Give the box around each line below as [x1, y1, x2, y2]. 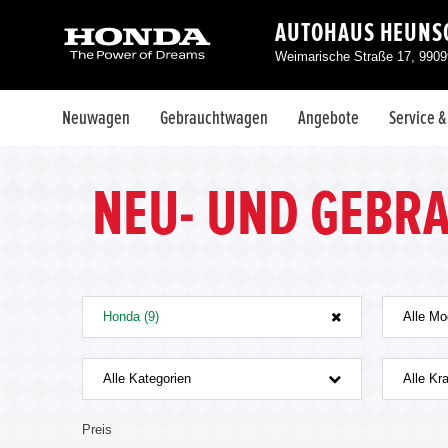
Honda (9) [103, 309, 159, 324]
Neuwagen [62, 108, 130, 128]
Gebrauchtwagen [160, 108, 268, 128]
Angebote [298, 108, 359, 128]
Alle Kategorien [103, 371, 191, 386]
